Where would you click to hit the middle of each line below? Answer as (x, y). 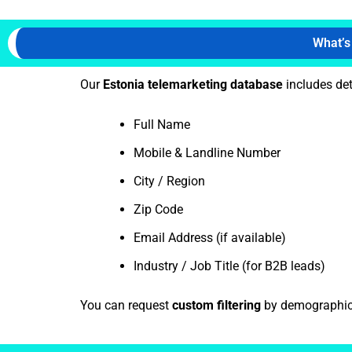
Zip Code (158, 210)
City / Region (169, 181)
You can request (126, 306)
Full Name (162, 125)
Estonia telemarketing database (193, 84)
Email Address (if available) (210, 238)
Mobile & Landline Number (207, 153)
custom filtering (216, 306)
